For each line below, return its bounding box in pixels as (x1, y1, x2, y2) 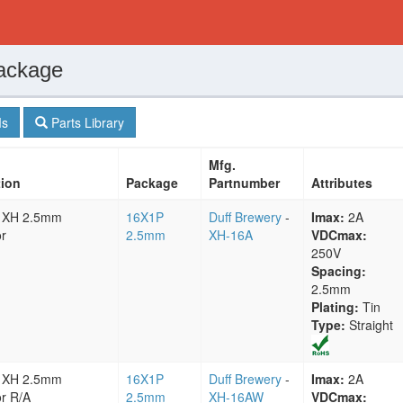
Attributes (311, 174, 372, 192)
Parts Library (48, 113, 124, 131)
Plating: (311, 298, 359, 316)
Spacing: (311, 262, 366, 280)
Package (126, 174, 178, 192)
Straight (345, 316, 393, 334)
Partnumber (209, 174, 280, 192)
